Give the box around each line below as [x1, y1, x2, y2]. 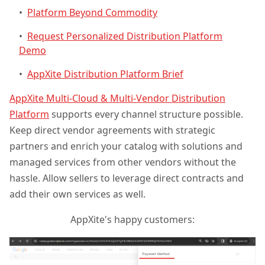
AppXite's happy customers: [70, 213, 195, 227]
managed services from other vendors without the [9, 156, 236, 169]
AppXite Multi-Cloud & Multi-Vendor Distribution [9, 92, 225, 105]
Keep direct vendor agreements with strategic [9, 124, 215, 137]
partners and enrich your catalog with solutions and [9, 140, 243, 153]
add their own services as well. [9, 188, 146, 201]
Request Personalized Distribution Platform [27, 30, 222, 43]
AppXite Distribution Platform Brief [27, 67, 183, 81]
